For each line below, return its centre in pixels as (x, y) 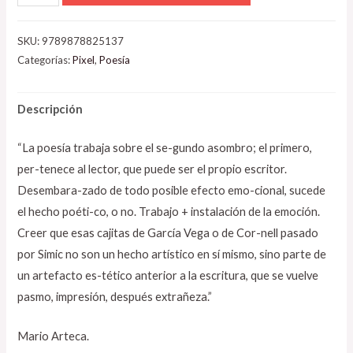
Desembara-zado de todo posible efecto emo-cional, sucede (172, 191)
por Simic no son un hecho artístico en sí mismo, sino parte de (172, 255)
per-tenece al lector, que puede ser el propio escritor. (152, 169)
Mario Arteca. (54, 336)
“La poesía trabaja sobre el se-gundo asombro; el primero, (165, 148)
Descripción (50, 110)
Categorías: (45, 59)
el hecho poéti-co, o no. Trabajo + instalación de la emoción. (169, 212)
